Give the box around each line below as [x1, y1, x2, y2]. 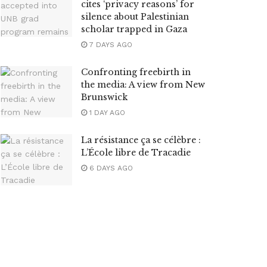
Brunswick [81, 91, 128, 103]
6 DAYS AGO [87, 163, 133, 172]
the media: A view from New [81, 79, 205, 90]
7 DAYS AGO [87, 40, 132, 49]
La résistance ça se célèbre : [81, 134, 201, 145]
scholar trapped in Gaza [81, 23, 187, 35]
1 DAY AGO [87, 108, 125, 117]
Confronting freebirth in [81, 66, 191, 77]
